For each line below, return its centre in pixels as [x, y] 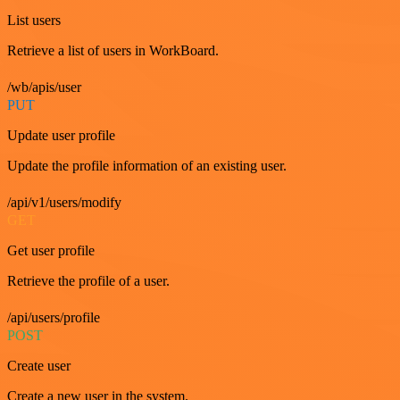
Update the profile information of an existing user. [147, 166]
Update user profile [61, 136]
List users [34, 21]
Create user [39, 366]
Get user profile [51, 251]
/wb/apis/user [44, 87]
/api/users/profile [54, 318]
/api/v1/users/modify [64, 203]
